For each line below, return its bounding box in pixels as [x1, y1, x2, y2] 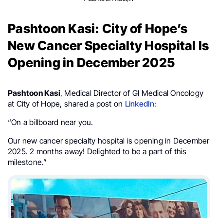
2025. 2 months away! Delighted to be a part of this [8, 146, 187, 157]
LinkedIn [125, 99, 155, 109]
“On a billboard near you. [8, 117, 93, 127]
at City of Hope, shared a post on [8, 99, 125, 109]
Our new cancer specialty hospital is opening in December [8, 136, 210, 146]
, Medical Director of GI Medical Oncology [60, 88, 204, 98]
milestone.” [8, 157, 47, 167]
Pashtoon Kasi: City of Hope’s [8, 21, 188, 36]
